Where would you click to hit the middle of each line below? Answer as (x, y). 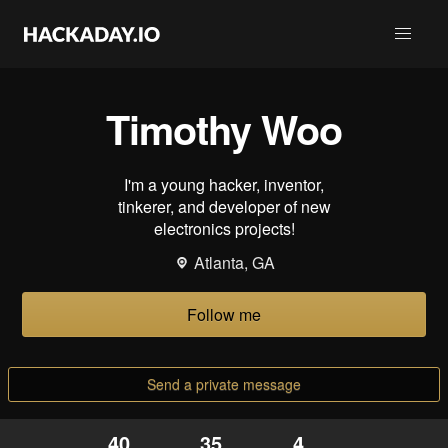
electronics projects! (224, 228)
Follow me (224, 315)
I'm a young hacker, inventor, (224, 184)
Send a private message (224, 384)
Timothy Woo (224, 128)
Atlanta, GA (234, 262)
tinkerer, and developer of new (224, 206)
